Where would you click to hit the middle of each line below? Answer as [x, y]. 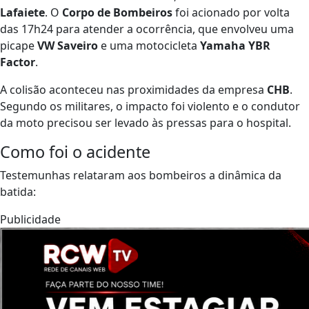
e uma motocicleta [149, 45]
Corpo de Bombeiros [117, 12]
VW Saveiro [68, 45]
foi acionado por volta [231, 12]
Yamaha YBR [235, 45]
